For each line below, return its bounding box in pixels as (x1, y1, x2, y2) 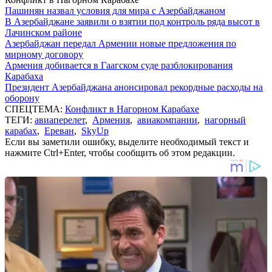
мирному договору (5, 49, 83, 59)
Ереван (44, 125, 74, 136)
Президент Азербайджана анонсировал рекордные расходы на (5, 81, 263, 92)
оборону (5, 92, 39, 103)
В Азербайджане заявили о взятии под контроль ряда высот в (5, 16, 260, 27)
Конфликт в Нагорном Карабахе (65, 103, 199, 114)
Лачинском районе (5, 27, 82, 38)
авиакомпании (137, 114, 197, 125)
